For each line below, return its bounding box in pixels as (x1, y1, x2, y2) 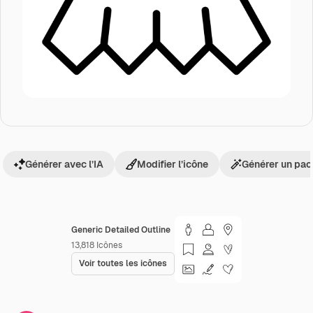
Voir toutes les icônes (79, 258, 167, 269)
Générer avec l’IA (25, 158, 103, 170)
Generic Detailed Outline (71, 224, 170, 235)
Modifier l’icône (137, 158, 208, 170)
